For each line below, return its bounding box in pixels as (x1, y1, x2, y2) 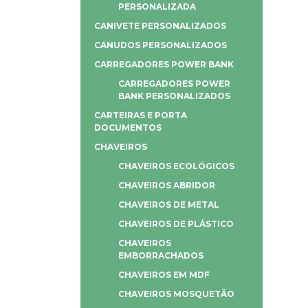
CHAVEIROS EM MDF (118, 269, 210, 280)
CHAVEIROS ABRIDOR (118, 180, 215, 190)
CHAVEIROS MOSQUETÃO (118, 289, 234, 299)
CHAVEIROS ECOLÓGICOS (118, 161, 234, 171)
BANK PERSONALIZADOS (118, 91, 230, 101)
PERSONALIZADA (118, 1, 196, 12)
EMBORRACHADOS (118, 250, 203, 261)
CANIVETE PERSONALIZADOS (94, 21, 226, 31)
